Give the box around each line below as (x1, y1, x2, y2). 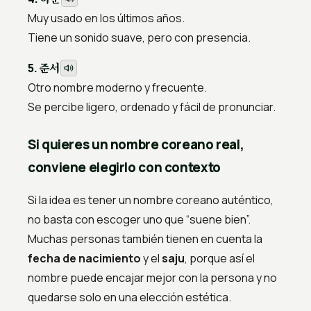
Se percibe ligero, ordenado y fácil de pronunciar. (28, 99, 276, 115)
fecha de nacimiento (28, 251, 141, 267)
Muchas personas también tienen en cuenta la (28, 231, 262, 247)
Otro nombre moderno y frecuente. (28, 80, 207, 96)
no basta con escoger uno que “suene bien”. (28, 212, 251, 228)
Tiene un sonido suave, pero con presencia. (28, 30, 251, 46)
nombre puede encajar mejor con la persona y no (28, 270, 277, 286)
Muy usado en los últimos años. (28, 10, 185, 26)
